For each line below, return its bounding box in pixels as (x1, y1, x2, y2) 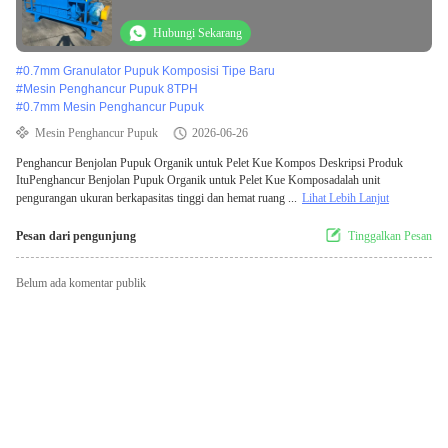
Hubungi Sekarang (153, 26, 242, 41)
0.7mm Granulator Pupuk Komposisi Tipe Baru (23, 64, 275, 79)
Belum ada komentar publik (16, 276, 146, 291)
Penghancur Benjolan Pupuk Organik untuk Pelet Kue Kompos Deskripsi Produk (16, 156, 403, 171)
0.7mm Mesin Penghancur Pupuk (23, 100, 204, 115)
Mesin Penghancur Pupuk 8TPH (23, 82, 198, 97)
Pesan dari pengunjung (16, 229, 136, 244)
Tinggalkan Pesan (348, 229, 432, 244)
